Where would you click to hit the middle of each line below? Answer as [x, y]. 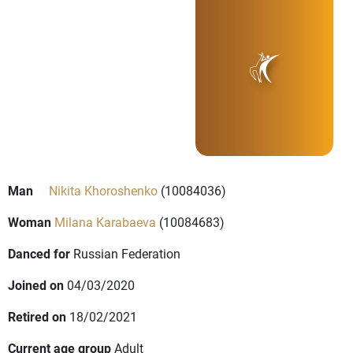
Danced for [39, 254]
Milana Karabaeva [105, 222]
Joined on [36, 285]
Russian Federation [127, 254]
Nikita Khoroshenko [103, 191]
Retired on [37, 317]
